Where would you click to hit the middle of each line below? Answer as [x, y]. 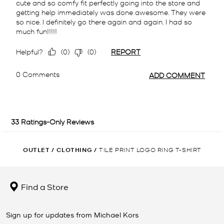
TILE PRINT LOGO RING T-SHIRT [150, 149]
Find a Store [44, 186]
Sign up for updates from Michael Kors [72, 214]
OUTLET [36, 149]
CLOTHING [74, 149]
